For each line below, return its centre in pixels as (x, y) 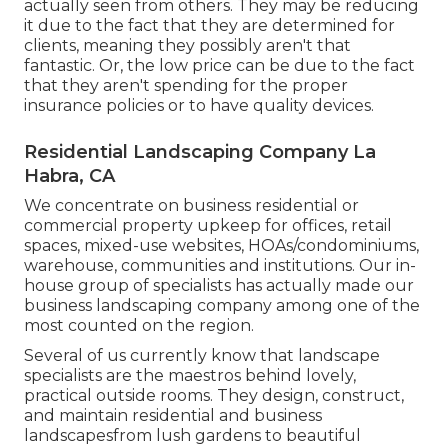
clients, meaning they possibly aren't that (187, 45)
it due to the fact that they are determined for (209, 25)
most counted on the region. (139, 325)
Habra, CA (69, 175)
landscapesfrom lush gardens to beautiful (192, 435)
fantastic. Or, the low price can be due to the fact (219, 65)
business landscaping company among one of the (222, 305)
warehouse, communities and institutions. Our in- (220, 265)
